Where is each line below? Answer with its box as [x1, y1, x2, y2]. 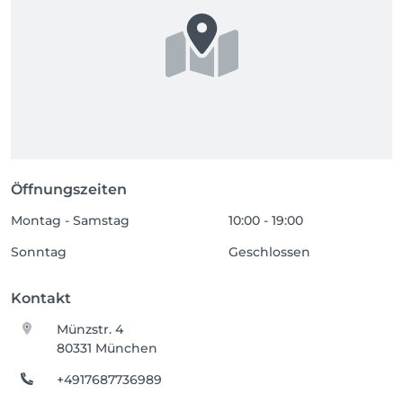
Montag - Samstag [11, 212, 130, 228]
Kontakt [11, 290, 71, 307]
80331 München [57, 340, 158, 356]
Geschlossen [228, 244, 311, 260]
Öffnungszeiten [11, 181, 127, 198]
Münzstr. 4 [57, 321, 124, 337]
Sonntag [11, 244, 67, 260]
